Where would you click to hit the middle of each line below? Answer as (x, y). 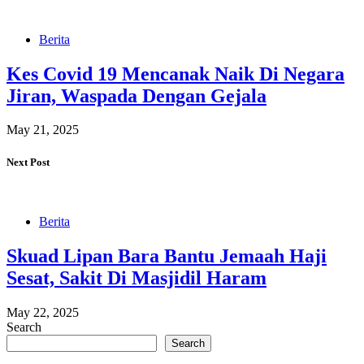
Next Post (28, 162)
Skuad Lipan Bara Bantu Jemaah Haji (167, 256)
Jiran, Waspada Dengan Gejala (136, 95)
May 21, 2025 (43, 130)
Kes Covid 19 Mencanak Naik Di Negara (175, 74)
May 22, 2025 (43, 312)
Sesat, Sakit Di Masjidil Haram (136, 277)
